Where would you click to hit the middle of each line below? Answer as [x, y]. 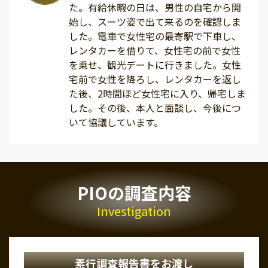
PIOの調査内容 [134, 193]
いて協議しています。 [116, 122]
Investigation [134, 211]
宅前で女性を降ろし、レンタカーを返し [155, 79]
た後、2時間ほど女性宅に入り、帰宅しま [157, 94]
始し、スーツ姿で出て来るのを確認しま [155, 22]
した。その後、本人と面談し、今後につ [155, 108]
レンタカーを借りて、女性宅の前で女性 [155, 51]
